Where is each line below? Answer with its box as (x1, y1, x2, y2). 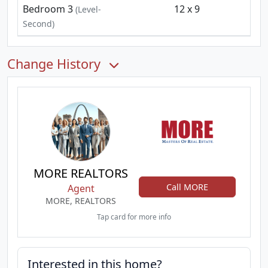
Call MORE (166, 181, 208, 193)
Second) (23, 18, 54, 29)
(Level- (73, 4, 101, 15)
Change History (7, 55, 104, 72)
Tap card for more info (97, 212, 171, 222)
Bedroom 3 (23, 2, 73, 16)
